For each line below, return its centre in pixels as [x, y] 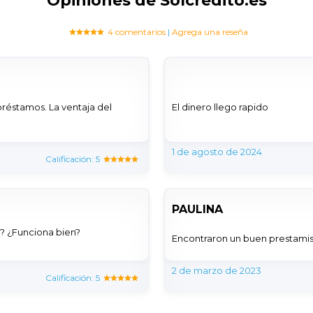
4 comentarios [136, 32]
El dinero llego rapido [220, 107]
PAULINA [197, 210]
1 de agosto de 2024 [217, 152]
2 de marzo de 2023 [217, 271]
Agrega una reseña [210, 32]
